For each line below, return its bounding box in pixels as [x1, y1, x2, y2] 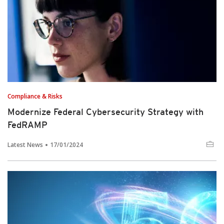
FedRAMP [7, 119, 47, 130]
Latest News [7, 140, 43, 149]
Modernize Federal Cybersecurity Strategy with [7, 106, 203, 117]
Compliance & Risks [7, 92, 62, 100]
